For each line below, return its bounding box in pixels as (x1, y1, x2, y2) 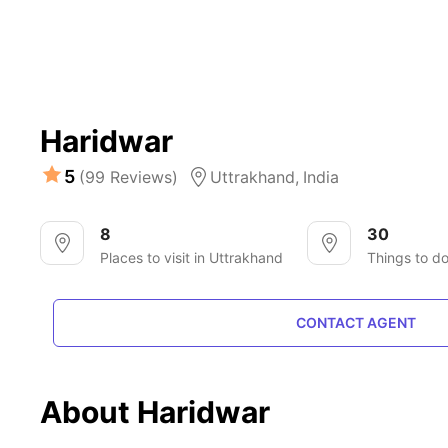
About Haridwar (40, 394, 271, 430)
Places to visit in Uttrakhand (100, 249, 284, 266)
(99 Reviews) (79, 166, 179, 187)
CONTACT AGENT (296, 314, 417, 331)
